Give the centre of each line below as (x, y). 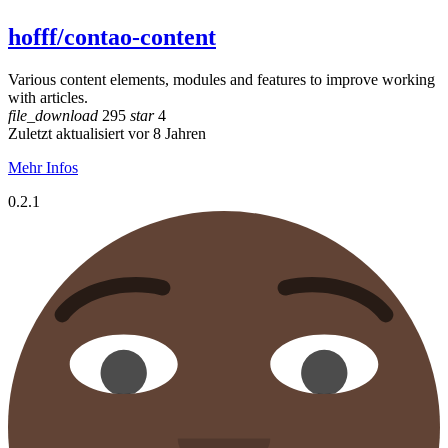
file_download (53, 115)
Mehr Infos (43, 167)
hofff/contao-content (112, 36)
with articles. (48, 97)
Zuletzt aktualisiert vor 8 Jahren (107, 133)
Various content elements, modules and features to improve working (221, 79)
